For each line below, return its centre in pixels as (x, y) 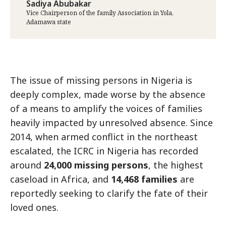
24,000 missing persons (96, 165)
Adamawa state (49, 22)
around (27, 165)
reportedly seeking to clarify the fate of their (109, 193)
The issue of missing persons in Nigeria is (101, 80)
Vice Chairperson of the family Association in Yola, (100, 13)
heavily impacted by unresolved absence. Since (111, 123)
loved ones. (34, 208)
